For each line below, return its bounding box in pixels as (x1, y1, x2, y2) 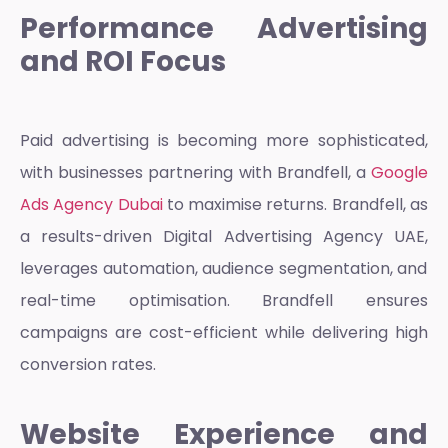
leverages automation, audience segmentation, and (20, 256, 428, 280)
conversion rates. (20, 352, 156, 376)
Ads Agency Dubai (20, 192, 163, 216)
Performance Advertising (20, 9, 428, 49)
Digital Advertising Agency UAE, (163, 224, 429, 248)
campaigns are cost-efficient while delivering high (20, 320, 428, 344)
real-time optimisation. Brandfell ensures (20, 288, 428, 312)
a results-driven (20, 224, 164, 248)
